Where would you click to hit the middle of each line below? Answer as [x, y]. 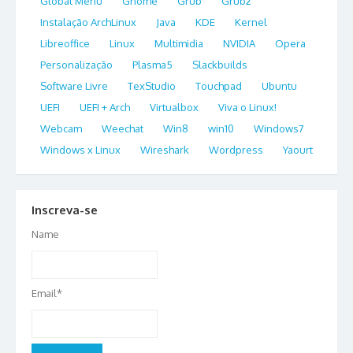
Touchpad [219, 85]
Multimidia [179, 43]
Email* [47, 293]
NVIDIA [239, 43]
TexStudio [152, 85]
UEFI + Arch [105, 107]
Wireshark [165, 149]
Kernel [251, 22]
